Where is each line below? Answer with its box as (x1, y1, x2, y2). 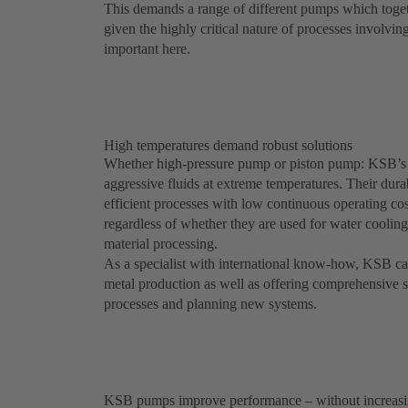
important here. (104, 41, 190, 57)
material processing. (104, 236, 218, 252)
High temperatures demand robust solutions (104, 138, 356, 154)
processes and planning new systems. (104, 296, 317, 312)
